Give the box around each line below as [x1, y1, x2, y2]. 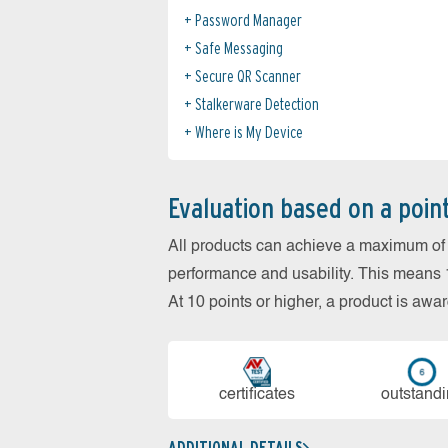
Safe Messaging [195, 38, 283, 58]
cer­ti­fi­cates [218, 386, 295, 403]
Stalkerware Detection [195, 94, 319, 114]
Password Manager [195, 10, 302, 30]
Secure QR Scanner [195, 66, 301, 86]
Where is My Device [195, 122, 303, 142]
